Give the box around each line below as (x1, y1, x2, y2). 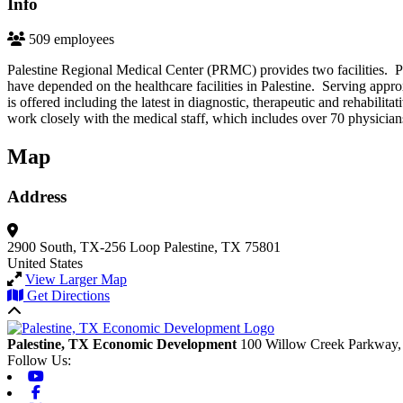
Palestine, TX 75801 (164, 239, 281, 255)
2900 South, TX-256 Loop (7, 239, 160, 255)
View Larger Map (25, 272, 127, 288)
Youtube (44, 368, 92, 384)
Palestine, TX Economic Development (7, 336, 240, 353)
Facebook (44, 384, 100, 400)
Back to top (21, 303, 86, 319)
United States (7, 255, 83, 272)
